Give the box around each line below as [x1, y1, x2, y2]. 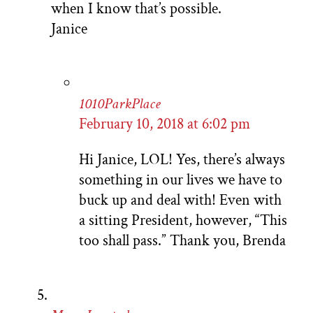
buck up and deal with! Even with [79, 190, 282, 211]
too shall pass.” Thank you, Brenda [79, 231, 286, 252]
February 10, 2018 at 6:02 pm [79, 114, 250, 135]
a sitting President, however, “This [79, 210, 287, 231]
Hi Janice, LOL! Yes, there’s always [79, 150, 285, 170]
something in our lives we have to [79, 170, 282, 191]
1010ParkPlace [79, 94, 161, 115]
